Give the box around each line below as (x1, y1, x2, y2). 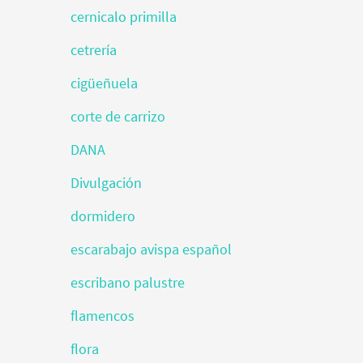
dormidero (70, 207, 135, 225)
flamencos (70, 306, 135, 325)
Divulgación (70, 173, 142, 192)
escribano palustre (70, 273, 185, 292)
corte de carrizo (70, 107, 165, 126)
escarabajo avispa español (70, 240, 232, 258)
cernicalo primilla (70, 7, 177, 26)
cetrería (70, 41, 117, 59)
